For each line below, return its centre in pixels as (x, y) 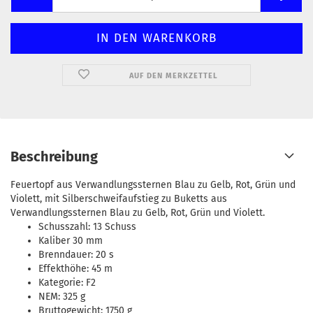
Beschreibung (54, 156)
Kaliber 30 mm (71, 241)
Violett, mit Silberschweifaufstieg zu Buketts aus (119, 199)
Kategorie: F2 (67, 283)
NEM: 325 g (62, 297)
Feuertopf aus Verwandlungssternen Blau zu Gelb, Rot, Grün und (153, 185)
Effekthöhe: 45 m (75, 269)
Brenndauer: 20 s (76, 255)
